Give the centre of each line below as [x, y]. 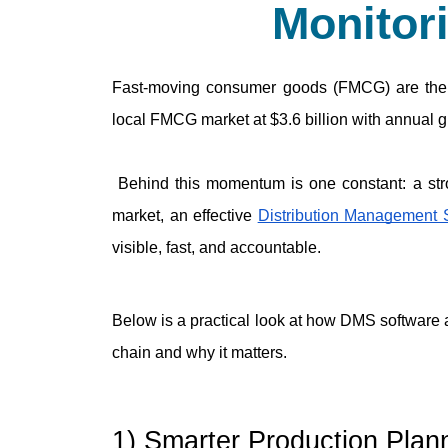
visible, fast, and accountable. [216, 248]
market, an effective [185, 216]
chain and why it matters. [199, 353]
